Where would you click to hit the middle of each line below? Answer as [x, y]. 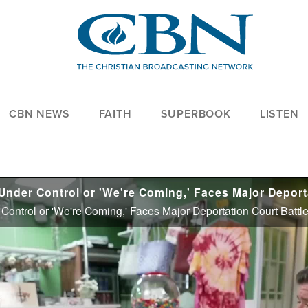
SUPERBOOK [196, 114]
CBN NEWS [40, 114]
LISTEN [279, 114]
